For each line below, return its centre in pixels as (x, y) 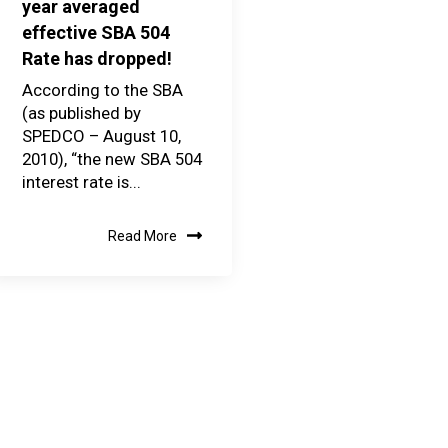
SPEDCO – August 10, (102, 136)
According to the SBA (103, 90)
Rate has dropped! (97, 59)
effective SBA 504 (96, 33)
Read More (143, 236)
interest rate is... (82, 182)
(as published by (82, 113)
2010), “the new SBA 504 (112, 159)
